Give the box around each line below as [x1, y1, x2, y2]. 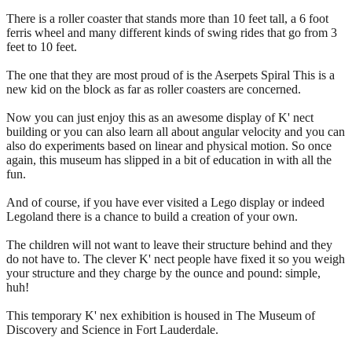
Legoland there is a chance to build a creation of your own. [6, 209, 298, 223]
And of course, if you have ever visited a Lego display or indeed [6, 195, 324, 209]
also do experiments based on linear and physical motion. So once [6, 138, 332, 152]
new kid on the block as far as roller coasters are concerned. [6, 82, 301, 96]
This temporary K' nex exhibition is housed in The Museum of [6, 308, 315, 322]
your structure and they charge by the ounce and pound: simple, [6, 266, 321, 280]
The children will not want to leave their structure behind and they [6, 237, 332, 251]
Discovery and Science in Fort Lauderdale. [6, 322, 218, 336]
